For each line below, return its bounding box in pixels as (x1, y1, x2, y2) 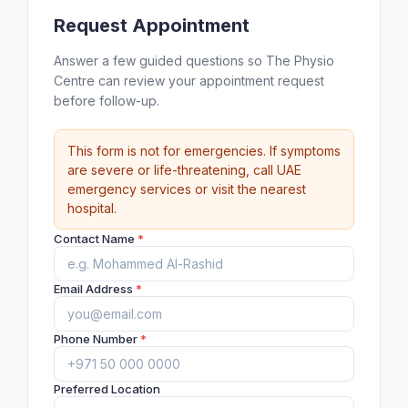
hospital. (67, 200, 117, 216)
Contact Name (54, 231, 138, 246)
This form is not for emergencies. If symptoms (67, 143, 341, 158)
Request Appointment (54, 15, 250, 36)
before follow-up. (54, 93, 159, 108)
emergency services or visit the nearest (67, 181, 306, 197)
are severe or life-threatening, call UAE (67, 162, 301, 178)
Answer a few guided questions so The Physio (54, 53, 334, 68)
